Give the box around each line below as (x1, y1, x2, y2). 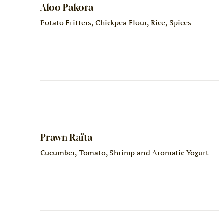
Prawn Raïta (40, 131, 93, 143)
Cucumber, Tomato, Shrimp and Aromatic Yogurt (40, 147, 209, 158)
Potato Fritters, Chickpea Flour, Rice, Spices (40, 17, 192, 28)
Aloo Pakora (40, 1, 94, 13)
